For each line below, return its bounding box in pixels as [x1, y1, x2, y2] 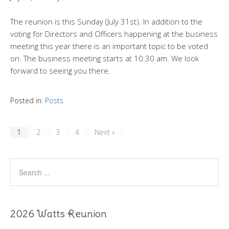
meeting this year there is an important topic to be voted [10, 41, 208, 52]
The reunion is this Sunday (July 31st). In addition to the [10, 16, 202, 27]
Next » [95, 127, 115, 138]
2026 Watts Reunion [10, 207, 107, 220]
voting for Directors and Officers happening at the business [10, 29, 218, 39]
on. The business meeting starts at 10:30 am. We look [10, 53, 199, 64]
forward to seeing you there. [10, 65, 110, 76]
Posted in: [10, 96, 45, 106]
